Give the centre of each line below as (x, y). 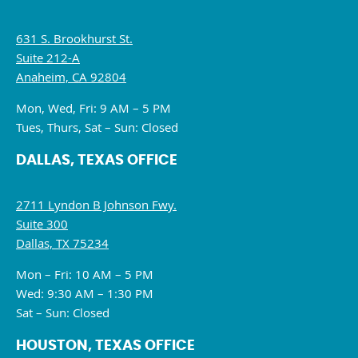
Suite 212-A (48, 57)
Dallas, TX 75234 (62, 243)
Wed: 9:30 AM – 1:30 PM (85, 293)
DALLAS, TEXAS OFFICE (97, 160)
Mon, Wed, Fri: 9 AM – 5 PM (93, 107)
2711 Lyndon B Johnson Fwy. (96, 204)
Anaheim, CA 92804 (71, 76)
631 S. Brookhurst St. (74, 38)
